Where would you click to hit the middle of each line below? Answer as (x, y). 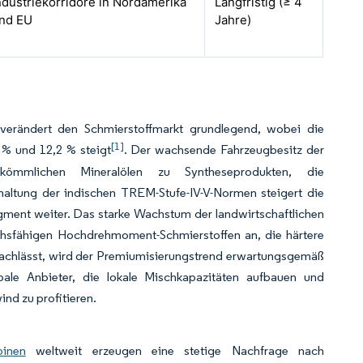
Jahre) (233, 20)
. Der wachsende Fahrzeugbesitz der (224, 149)
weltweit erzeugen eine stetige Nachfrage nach (175, 350)
